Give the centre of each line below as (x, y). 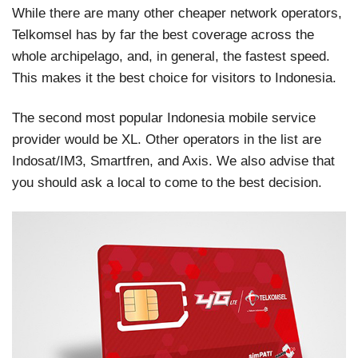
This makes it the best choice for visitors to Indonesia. (174, 77)
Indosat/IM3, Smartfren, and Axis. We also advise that (173, 160)
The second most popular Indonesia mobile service (164, 117)
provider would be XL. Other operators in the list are (167, 139)
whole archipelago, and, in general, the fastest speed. (171, 56)
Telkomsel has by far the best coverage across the (163, 34)
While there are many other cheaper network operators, (177, 12)
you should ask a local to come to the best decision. (167, 182)
